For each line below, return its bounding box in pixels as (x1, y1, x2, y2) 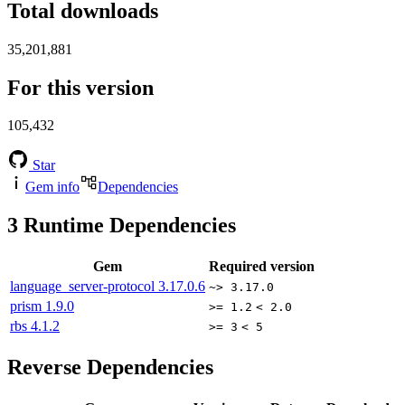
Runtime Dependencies (18, 213, 236, 238)
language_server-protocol (10, 278, 158, 295)
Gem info (25, 179, 80, 195)
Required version (209, 259, 315, 275)
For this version (7, 75, 154, 99)
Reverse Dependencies (7, 355, 213, 380)
